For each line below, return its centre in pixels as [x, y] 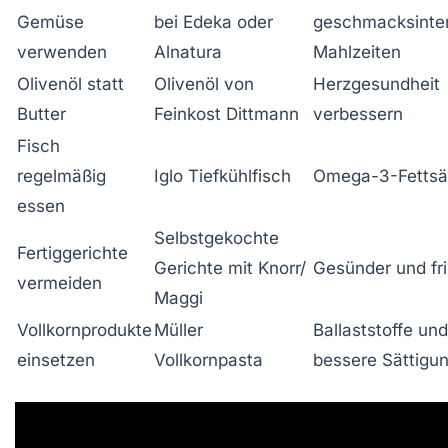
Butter [41, 113]
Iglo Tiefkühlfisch [222, 175]
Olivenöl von [204, 83]
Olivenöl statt [70, 83]
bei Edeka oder [213, 21]
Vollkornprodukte [84, 329]
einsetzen [56, 359]
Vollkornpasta [208, 359]
